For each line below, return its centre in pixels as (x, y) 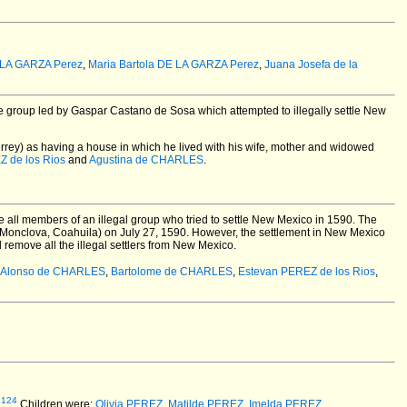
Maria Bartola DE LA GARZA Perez (174, 65)
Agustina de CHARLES (146, 160)
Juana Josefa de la (311, 65)
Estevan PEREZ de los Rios (307, 272)
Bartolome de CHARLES (172, 272)
